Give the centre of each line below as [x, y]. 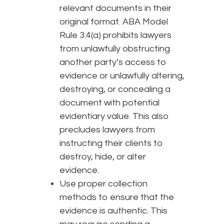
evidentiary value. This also [114, 116]
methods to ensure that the [117, 197]
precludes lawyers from [107, 130]
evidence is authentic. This [113, 211]
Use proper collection [103, 184]
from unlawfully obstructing [115, 49]
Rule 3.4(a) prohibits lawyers [115, 35]
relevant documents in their [115, 8]
